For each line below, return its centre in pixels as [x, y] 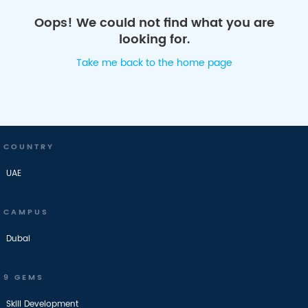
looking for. [154, 40]
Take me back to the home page [154, 63]
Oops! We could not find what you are [154, 23]
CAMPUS [26, 212]
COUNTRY [29, 147]
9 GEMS [24, 278]
